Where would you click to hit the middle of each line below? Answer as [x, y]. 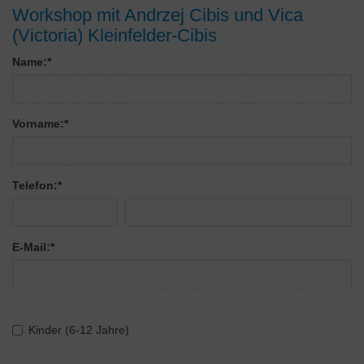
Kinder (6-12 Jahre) [79, 330]
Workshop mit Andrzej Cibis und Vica [158, 15]
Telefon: [35, 186]
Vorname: [38, 124]
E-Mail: [31, 247]
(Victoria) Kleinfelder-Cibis [115, 36]
